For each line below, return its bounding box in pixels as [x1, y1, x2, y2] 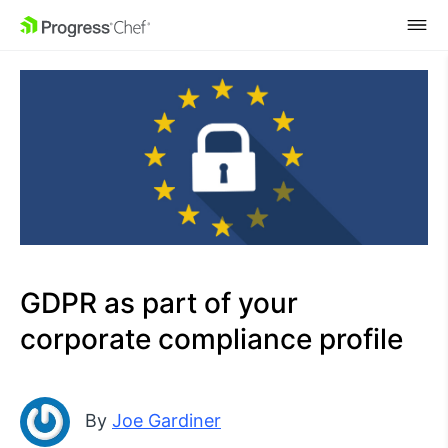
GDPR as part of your [20, 285, 298, 320]
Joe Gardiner [112, 409, 221, 431]
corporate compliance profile [20, 321, 403, 356]
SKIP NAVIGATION [42, 16, 168, 34]
